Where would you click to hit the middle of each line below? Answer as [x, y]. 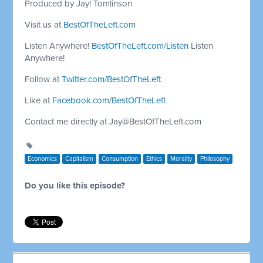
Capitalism [80, 159]
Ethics [154, 159]
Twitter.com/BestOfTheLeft [112, 79]
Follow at [43, 79]
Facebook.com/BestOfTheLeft [109, 100]
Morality [181, 159]
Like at [39, 100]
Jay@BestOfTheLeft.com [156, 121]
